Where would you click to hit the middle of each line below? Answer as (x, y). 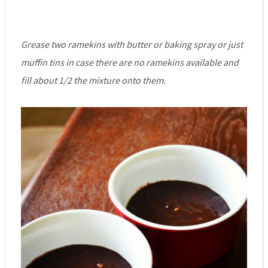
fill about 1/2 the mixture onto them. (93, 80)
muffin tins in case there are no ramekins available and (130, 62)
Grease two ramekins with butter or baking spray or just (132, 44)
